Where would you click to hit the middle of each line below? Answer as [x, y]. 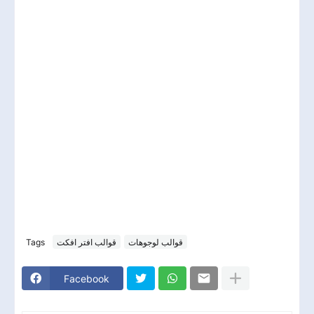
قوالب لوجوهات [156, 242]
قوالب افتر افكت [87, 242]
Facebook [87, 278]
